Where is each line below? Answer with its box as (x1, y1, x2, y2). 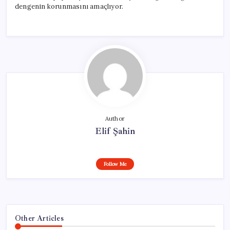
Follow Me (103, 160, 127, 167)
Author (105, 114, 125, 122)
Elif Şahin (94, 125, 136, 137)
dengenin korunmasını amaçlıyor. (15, 2, 124, 11)
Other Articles (15, 213, 64, 223)
